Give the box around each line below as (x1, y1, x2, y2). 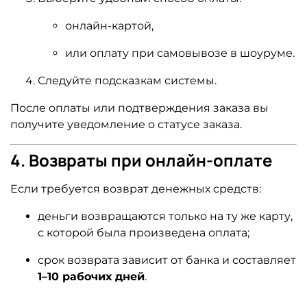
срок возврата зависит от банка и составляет (38, 253, 296, 267)
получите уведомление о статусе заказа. (10, 117, 242, 131)
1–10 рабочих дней (38, 269, 145, 283)
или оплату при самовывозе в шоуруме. (65, 46, 295, 60)
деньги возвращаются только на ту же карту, (38, 209, 293, 223)
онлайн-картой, (65, 19, 153, 32)
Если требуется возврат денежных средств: (10, 182, 261, 195)
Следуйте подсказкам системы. (38, 73, 217, 87)
